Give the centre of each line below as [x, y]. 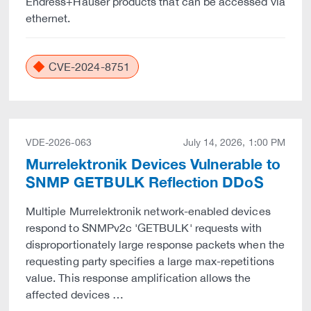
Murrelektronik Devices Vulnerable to [153, 164]
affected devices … [75, 294]
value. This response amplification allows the [138, 278]
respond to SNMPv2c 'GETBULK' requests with [144, 228]
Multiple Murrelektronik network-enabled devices [148, 211]
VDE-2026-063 [59, 142]
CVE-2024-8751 [88, 67]
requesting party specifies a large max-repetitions [150, 261]
